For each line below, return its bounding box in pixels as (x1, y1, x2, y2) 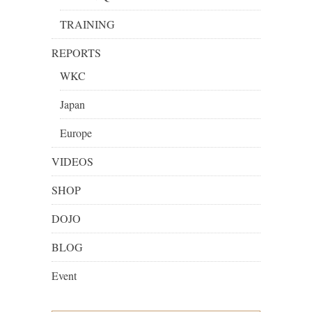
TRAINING (60, 17, 115, 32)
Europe (60, 125, 92, 141)
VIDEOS (52, 154, 93, 169)
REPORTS (52, 45, 101, 61)
